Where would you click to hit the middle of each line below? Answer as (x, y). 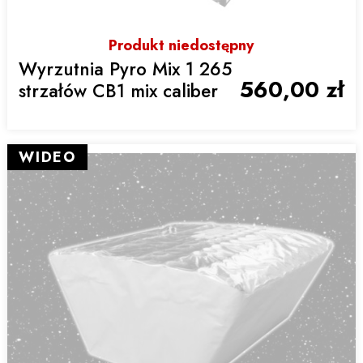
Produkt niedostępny (181, 46)
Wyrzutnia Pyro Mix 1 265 (125, 69)
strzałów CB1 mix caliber (118, 91)
